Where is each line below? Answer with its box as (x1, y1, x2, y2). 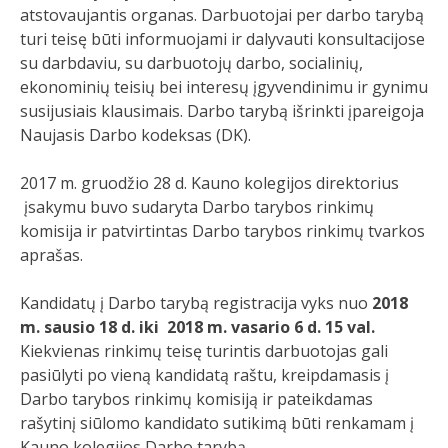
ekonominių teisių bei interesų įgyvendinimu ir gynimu (20, 76, 428, 98)
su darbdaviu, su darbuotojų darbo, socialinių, (20, 52, 363, 74)
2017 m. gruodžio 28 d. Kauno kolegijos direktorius (20, 172, 399, 194)
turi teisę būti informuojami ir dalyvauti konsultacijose (20, 28, 425, 50)
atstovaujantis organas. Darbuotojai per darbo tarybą (20, 4, 424, 26)
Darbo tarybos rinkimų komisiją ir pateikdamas (20, 388, 373, 410)
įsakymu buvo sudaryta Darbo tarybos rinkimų (20, 196, 374, 218)
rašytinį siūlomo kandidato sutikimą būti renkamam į (20, 412, 414, 434)
